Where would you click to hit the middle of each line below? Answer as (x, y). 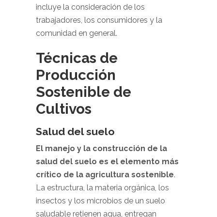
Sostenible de (84, 92)
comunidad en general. (77, 33)
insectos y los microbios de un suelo (101, 201)
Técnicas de (77, 58)
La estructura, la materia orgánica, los (102, 188)
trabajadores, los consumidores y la (99, 20)
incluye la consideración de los (90, 7)
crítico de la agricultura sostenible (105, 175)
